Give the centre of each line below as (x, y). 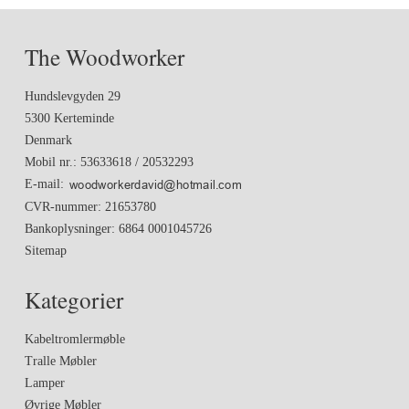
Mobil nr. (49, 163)
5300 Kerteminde (69, 119)
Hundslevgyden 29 (73, 97)
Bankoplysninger (68, 228)
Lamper (45, 383)
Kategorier (74, 299)
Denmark (48, 141)
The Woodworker (105, 57)
